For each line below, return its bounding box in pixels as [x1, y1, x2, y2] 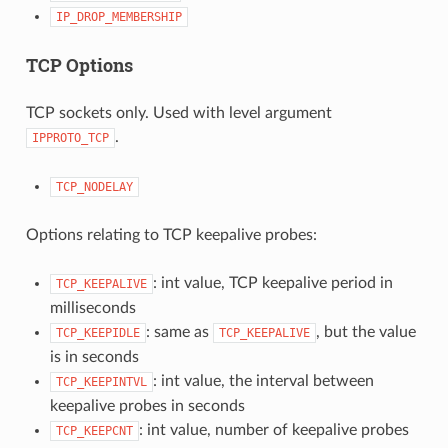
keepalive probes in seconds [49, 397, 245, 414]
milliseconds [49, 299, 136, 316]
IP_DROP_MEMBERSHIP [55, 9, 182, 24]
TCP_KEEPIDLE [55, 325, 140, 340]
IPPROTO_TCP [31, 130, 109, 145]
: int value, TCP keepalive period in [152, 274, 393, 291]
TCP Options [25, 52, 133, 77]
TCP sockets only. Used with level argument [25, 104, 332, 121]
